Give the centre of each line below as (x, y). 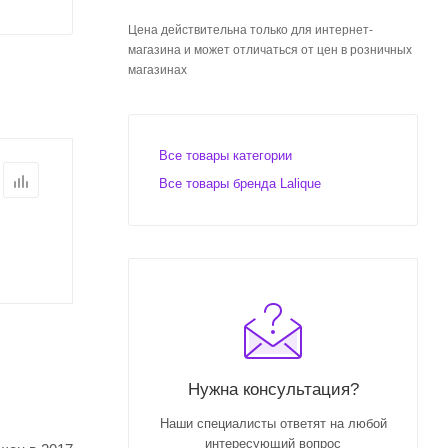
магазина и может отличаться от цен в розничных (270, 50)
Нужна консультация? (273, 389)
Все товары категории (225, 155)
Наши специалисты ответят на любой (273, 423)
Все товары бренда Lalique (240, 183)
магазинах (157, 70)
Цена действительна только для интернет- (250, 30)
